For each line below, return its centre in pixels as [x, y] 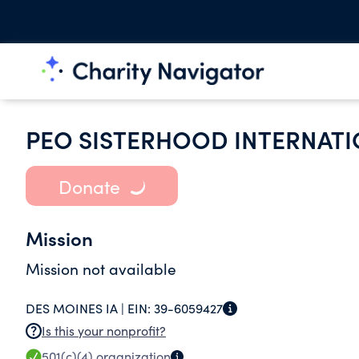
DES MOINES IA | [77, 308]
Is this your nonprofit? [104, 331]
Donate [89, 186]
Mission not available [101, 268]
